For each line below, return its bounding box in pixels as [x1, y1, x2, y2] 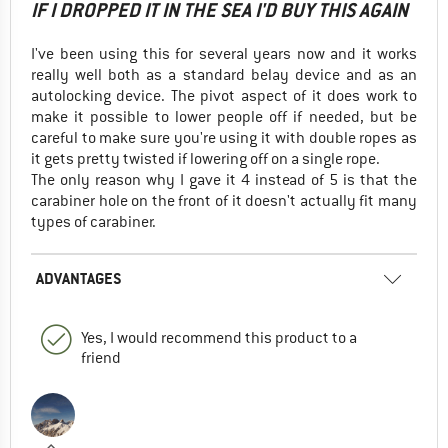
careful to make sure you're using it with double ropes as [31, 127, 417, 148]
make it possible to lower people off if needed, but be [31, 106, 417, 127]
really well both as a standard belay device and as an [31, 64, 417, 85]
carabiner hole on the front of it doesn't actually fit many [31, 190, 417, 211]
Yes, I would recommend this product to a [81, 327, 357, 348]
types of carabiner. [31, 211, 156, 232]
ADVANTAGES [36, 267, 122, 289]
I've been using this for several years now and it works [31, 43, 417, 64]
